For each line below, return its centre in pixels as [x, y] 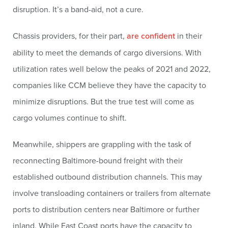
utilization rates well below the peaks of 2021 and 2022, [112, 69]
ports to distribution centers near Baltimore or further [106, 209]
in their [189, 36]
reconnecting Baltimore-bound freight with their [98, 160]
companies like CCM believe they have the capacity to [109, 85]
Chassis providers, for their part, [70, 36]
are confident [151, 36]
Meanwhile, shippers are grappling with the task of [102, 144]
